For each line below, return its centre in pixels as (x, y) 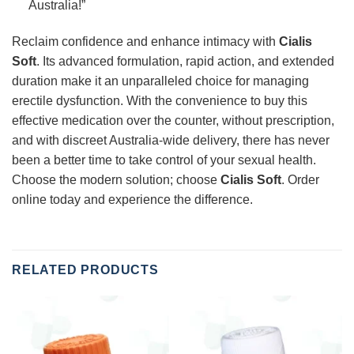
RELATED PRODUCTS (85, 269)
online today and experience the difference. (132, 199)
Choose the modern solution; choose (116, 179)
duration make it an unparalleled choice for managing (160, 81)
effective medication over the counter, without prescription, (173, 120)
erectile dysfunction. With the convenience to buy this (160, 100)
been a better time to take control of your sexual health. (164, 160)
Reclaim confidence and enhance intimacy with (145, 41)
